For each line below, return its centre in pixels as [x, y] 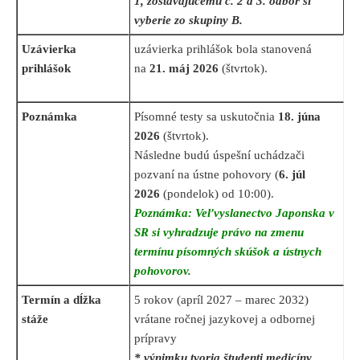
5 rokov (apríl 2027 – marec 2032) [221, 300]
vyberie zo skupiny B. [188, 20]
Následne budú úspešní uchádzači [219, 155]
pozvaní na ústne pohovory [205, 175]
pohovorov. [164, 271]
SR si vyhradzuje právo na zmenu [219, 233]
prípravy [155, 339]
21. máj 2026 [186, 69]
